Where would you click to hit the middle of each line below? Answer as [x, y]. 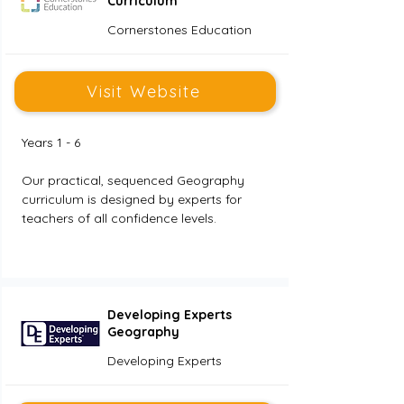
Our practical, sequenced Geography [134, 180]
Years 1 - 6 [50, 142]
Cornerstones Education [179, 30]
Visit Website [144, 92]
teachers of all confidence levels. [120, 218]
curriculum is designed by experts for [133, 199]
